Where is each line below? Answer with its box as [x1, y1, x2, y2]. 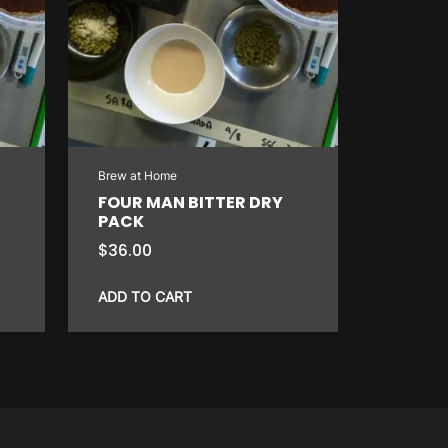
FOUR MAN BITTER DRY [98, 190, 284, 214]
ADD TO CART [98, 287, 193, 305]
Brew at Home [98, 167, 178, 183]
